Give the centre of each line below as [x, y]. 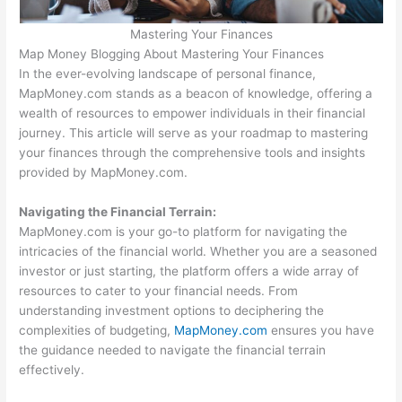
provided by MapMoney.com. [104, 172]
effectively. [52, 369]
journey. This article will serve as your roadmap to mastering [194, 132]
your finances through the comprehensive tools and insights [192, 152]
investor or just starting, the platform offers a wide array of [189, 271]
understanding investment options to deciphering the [172, 310]
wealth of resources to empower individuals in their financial [192, 113]
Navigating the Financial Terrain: [118, 211]
